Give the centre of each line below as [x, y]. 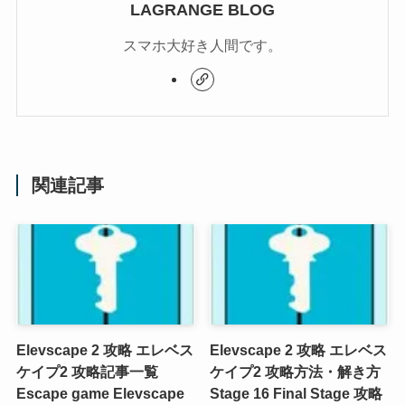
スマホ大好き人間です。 [202, 46]
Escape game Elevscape [100, 394]
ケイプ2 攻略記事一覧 [87, 372]
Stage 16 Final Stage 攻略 [297, 394]
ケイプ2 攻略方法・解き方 [296, 372]
